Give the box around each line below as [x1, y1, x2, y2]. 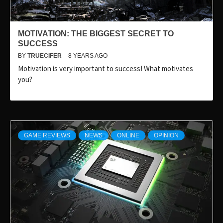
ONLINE [117, 132, 139, 139]
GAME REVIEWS [24, 132, 70, 139]
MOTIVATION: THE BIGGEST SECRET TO [18, 29, 174, 38]
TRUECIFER [27, 52, 63, 60]
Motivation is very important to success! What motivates [18, 64, 193, 74]
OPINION [154, 132, 179, 139]
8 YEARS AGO [68, 52, 108, 60]
